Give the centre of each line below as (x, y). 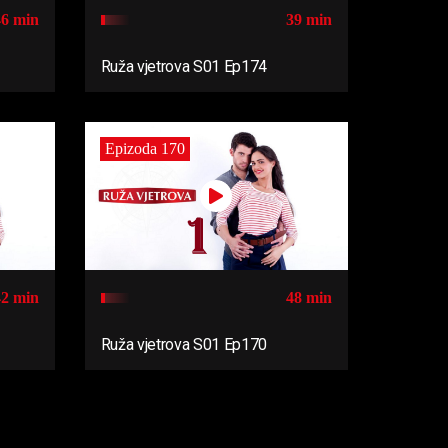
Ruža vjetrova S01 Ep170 (184, 345)
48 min (309, 298)
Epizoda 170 (144, 149)
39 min (309, 20)
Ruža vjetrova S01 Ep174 (184, 67)
